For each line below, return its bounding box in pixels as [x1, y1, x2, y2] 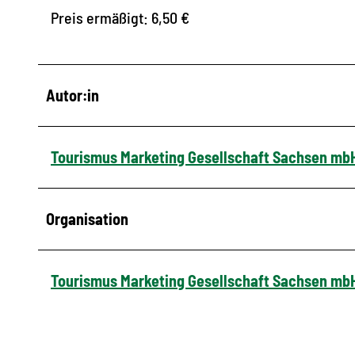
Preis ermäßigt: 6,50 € [51, 8, 189, 28]
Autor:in [46, 86, 99, 105]
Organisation [46, 209, 128, 229]
